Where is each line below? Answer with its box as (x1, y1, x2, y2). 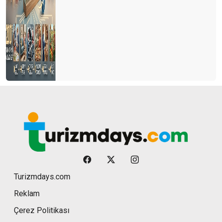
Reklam (14, 189, 40, 199)
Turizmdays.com (14, 172, 70, 182)
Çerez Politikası (14, 206, 69, 216)
